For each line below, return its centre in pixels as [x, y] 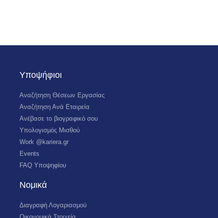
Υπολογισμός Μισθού [50, 130]
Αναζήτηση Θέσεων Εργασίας [62, 95]
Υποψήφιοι [41, 75]
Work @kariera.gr [44, 142]
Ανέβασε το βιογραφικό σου [59, 118]
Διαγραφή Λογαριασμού [53, 205]
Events [29, 154]
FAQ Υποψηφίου [43, 165]
